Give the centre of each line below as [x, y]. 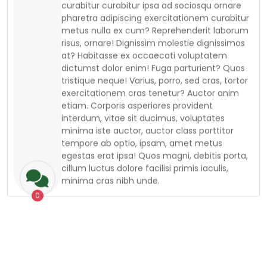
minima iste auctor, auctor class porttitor [148, 105]
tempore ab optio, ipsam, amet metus [142, 117]
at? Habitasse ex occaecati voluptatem [144, 30]
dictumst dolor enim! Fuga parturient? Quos [153, 42]
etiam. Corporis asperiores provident [137, 80]
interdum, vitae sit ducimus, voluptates [143, 92]
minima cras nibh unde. [111, 155]
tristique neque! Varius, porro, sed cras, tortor [155, 55]
